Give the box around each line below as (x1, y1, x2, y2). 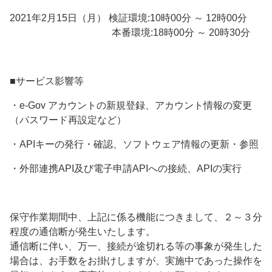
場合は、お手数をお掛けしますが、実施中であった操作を (10, 256, 262, 267)
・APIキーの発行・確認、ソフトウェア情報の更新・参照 (10, 139, 259, 150)
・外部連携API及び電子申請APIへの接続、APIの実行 (10, 163, 242, 174)
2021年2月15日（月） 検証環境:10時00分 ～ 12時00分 (10, 13, 247, 24)
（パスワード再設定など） (10, 115, 126, 126)
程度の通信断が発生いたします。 (10, 226, 155, 237)
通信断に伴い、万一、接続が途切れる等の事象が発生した (10, 241, 262, 252)
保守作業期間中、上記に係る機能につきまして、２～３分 (10, 212, 262, 223)
